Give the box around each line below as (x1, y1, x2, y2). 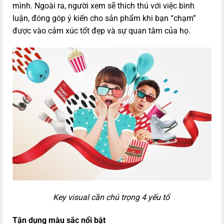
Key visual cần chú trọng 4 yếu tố (52, 192, 171, 202)
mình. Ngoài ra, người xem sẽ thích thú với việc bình (12, 1, 194, 11)
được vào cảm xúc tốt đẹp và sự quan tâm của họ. (12, 26, 190, 36)
